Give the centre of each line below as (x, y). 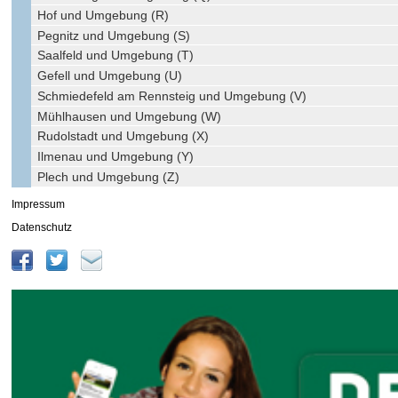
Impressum (39, 204)
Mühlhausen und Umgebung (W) (130, 116)
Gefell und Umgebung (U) (110, 76)
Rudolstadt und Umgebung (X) (123, 136)
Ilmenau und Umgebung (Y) (116, 157)
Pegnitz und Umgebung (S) (114, 35)
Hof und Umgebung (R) (103, 15)
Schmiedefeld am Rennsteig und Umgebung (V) (172, 96)
